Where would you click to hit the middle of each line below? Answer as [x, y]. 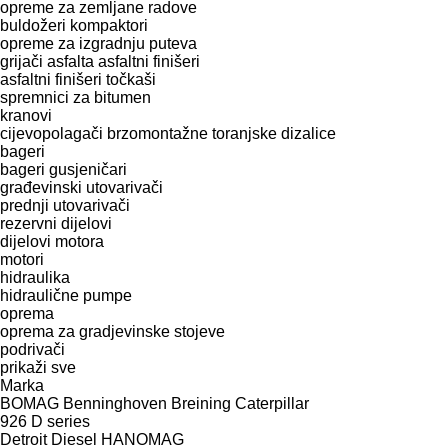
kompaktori [109, 25]
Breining [201, 403]
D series [60, 421]
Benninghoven [115, 403]
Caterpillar [272, 403]
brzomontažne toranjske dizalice [221, 133]
